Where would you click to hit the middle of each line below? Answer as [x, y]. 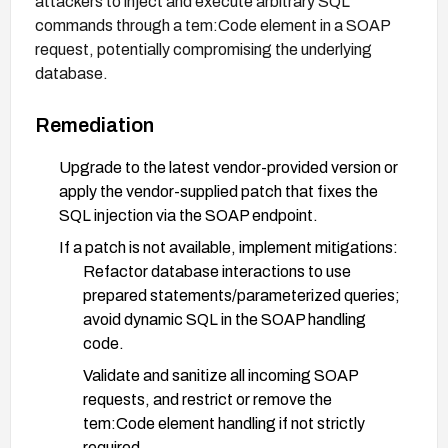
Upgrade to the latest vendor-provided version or [228, 167]
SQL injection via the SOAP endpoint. [188, 215]
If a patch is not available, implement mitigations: [228, 247]
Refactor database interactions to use [217, 271]
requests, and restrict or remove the [207, 399]
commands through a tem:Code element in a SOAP [212, 25]
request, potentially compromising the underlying [203, 49]
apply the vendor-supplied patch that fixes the [218, 191]
